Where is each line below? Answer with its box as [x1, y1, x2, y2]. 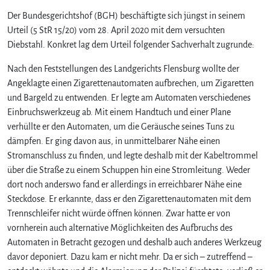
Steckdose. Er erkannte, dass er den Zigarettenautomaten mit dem [7, 193, 251, 204]
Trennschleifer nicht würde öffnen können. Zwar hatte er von [7, 208, 230, 218]
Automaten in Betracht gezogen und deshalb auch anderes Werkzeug [7, 237, 262, 247]
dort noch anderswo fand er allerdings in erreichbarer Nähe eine [7, 179, 242, 189]
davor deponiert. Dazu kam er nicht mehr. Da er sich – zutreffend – [7, 251, 253, 262]
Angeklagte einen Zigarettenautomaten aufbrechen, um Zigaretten [7, 78, 254, 88]
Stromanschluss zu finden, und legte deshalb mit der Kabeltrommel [7, 150, 258, 160]
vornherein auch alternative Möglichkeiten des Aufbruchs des [7, 222, 233, 233]
